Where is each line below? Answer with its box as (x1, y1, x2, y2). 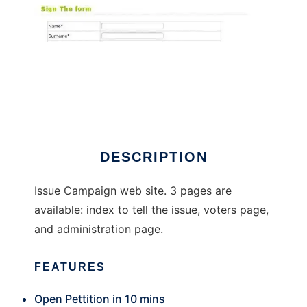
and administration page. (34, 222, 163, 236)
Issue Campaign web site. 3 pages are (34, 184, 232, 197)
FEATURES (34, 261, 106, 273)
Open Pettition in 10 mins (34, 292, 165, 306)
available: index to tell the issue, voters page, (34, 203, 269, 217)
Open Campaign (34, 97, 118, 111)
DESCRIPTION (99, 149, 208, 164)
